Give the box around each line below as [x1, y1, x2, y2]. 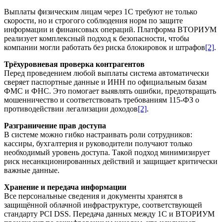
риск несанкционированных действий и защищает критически [4, 157, 218, 166]
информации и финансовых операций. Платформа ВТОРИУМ [4, 25, 217, 34]
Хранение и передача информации [4, 183, 126, 192]
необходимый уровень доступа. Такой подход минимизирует [4, 148, 210, 157]
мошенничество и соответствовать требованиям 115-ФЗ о [4, 96, 199, 105]
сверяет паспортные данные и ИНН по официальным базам [4, 78, 207, 87]
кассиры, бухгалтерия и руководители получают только [4, 139, 192, 148]
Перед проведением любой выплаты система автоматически [4, 69, 209, 78]
